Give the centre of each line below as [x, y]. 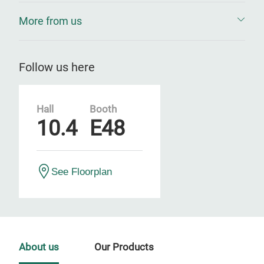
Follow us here [57, 67]
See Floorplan [82, 171]
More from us [50, 21]
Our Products [124, 247]
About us [39, 247]
